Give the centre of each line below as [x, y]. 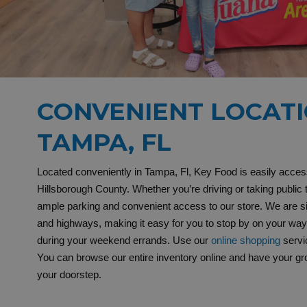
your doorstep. [69, 274]
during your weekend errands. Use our [122, 240]
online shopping [245, 240]
